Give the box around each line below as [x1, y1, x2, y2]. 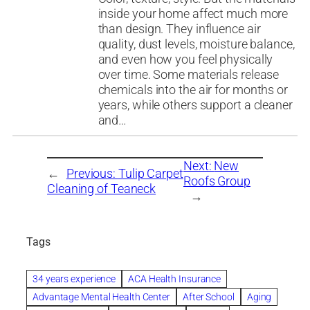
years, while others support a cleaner [98, 98, 293, 113]
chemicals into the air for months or [98, 82, 288, 98]
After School [183, 291, 235, 302]
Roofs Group [183, 174, 250, 190]
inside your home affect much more [98, 6, 289, 22]
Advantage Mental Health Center [33, 291, 170, 302]
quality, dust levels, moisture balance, [98, 37, 295, 53]
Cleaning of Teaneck [47, 181, 156, 197]
